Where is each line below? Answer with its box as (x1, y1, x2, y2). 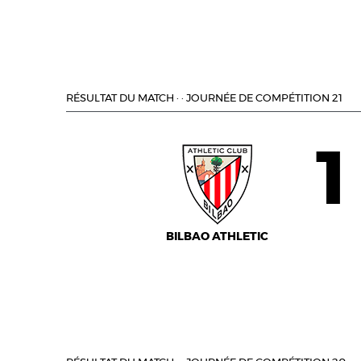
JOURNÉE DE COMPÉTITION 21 (186, 93, 342, 104)
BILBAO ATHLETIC (166, 231, 269, 243)
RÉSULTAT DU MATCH (66, 93, 174, 104)
